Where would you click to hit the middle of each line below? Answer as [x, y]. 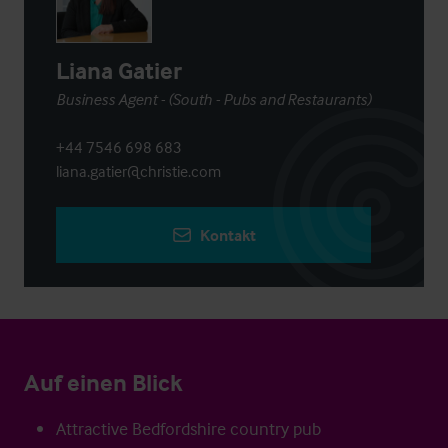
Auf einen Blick [103, 382]
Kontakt [227, 235]
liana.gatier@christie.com [138, 171]
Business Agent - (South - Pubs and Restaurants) [213, 99]
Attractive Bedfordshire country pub [188, 428]
